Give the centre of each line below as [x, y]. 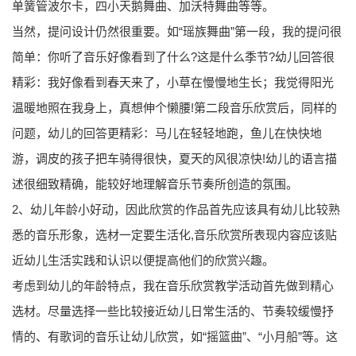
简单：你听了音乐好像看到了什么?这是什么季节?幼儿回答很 [173, 57]
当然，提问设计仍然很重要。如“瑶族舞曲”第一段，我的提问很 [177, 31]
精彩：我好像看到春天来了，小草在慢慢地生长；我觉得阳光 [173, 82]
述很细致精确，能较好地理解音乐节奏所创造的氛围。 [155, 184]
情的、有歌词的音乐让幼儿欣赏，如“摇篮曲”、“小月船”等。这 [175, 337]
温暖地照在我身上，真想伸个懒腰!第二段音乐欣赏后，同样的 [174, 108]
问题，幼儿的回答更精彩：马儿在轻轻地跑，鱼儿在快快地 [167, 133]
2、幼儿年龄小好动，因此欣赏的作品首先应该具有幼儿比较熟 [176, 209]
